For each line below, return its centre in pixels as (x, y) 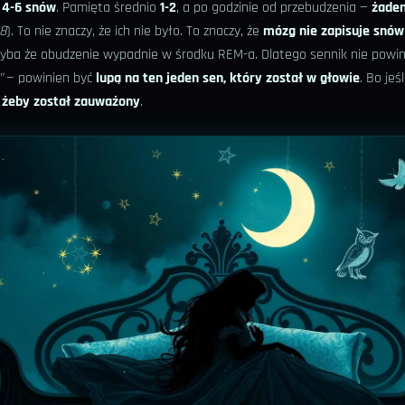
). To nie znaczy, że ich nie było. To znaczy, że (135, 32)
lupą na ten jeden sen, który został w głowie (228, 79)
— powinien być (49, 79)
